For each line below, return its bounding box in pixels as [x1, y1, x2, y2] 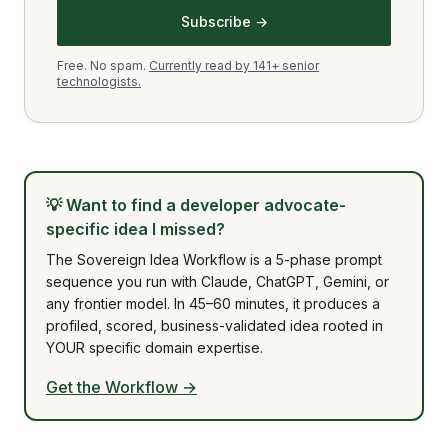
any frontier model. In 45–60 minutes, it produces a [46, 295, 380, 312]
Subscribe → [180, 13, 268, 30]
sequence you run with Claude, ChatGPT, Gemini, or [46, 273, 389, 290]
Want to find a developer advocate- [66, 195, 346, 215]
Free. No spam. [57, 58, 146, 73]
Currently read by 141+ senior [149, 58, 319, 73]
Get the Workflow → [46, 377, 197, 397]
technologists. [57, 74, 141, 89]
